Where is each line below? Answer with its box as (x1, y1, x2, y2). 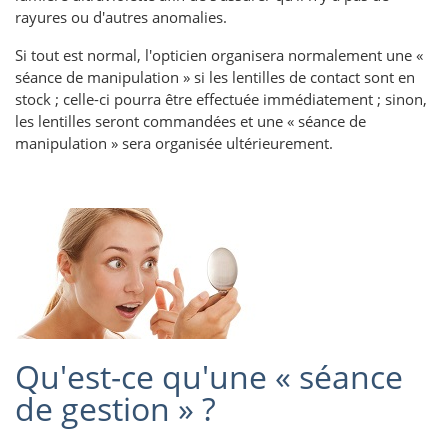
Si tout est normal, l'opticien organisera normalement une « (15, 45, 423, 66)
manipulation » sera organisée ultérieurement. (15, 133, 333, 154)
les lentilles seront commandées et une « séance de (15, 111, 366, 132)
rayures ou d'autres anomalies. (15, 7, 227, 28)
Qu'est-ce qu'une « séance (15, 355, 403, 399)
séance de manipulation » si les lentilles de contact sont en (15, 67, 415, 88)
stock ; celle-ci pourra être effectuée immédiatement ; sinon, (15, 89, 427, 110)
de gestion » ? (15, 387, 216, 431)
